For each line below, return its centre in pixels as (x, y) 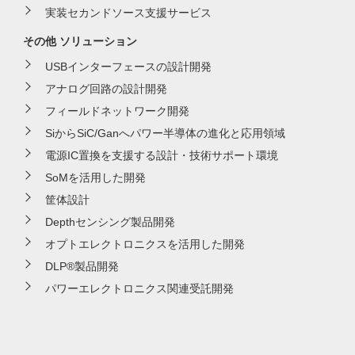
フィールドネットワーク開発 (117, 111)
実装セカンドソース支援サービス (128, 12)
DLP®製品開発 (82, 266)
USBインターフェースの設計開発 (128, 66)
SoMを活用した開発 (95, 177)
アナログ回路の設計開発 (106, 88)
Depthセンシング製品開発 (110, 221)
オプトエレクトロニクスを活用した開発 (145, 244)
